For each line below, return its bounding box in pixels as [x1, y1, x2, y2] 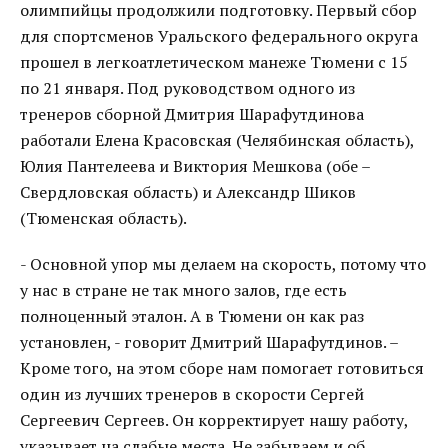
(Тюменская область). [20, 207, 187, 229]
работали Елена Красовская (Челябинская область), [20, 129, 414, 151]
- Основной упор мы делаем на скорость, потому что [20, 253, 426, 275]
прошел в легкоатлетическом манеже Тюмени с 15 [20, 51, 408, 73]
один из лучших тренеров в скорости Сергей [20, 383, 364, 405]
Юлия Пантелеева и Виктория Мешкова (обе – [20, 155, 370, 177]
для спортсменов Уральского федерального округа [20, 25, 418, 47]
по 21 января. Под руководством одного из [20, 77, 355, 99]
